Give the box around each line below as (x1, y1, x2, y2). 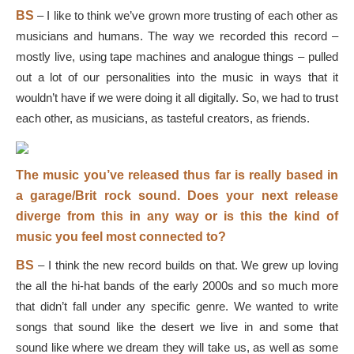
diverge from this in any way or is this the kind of (16, 209, 338, 223)
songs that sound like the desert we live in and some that (16, 320, 338, 333)
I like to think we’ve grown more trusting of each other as (47, 9, 339, 22)
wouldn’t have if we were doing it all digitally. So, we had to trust (16, 91, 338, 104)
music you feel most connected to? (16, 230, 226, 243)
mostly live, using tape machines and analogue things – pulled (16, 50, 338, 63)
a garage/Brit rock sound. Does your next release (16, 189, 338, 202)
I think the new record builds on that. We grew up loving (47, 258, 339, 272)
